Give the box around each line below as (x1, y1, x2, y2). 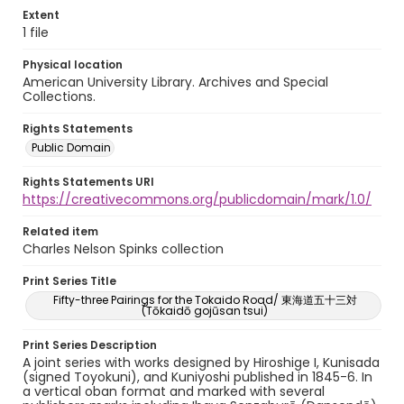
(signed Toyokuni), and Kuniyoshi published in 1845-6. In (23, 368, 372, 386)
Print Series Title (23, 273, 116, 289)
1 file (23, 23, 49, 41)
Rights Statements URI (23, 174, 154, 189)
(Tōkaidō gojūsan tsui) (142, 303, 268, 318)
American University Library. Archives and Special (23, 73, 328, 91)
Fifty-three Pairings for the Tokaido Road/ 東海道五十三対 (52, 292, 357, 308)
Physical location (23, 57, 123, 72)
